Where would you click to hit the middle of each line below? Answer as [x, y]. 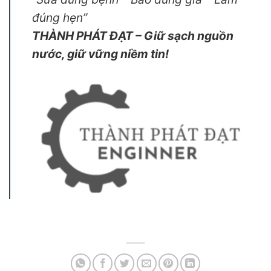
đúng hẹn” [60, 18]
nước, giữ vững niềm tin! [100, 54]
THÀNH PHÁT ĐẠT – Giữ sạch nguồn [133, 36]
